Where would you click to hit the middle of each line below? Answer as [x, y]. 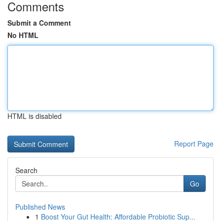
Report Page [194, 144]
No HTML [23, 35]
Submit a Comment [39, 23]
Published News [40, 207]
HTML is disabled [35, 116]
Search [26, 170]
